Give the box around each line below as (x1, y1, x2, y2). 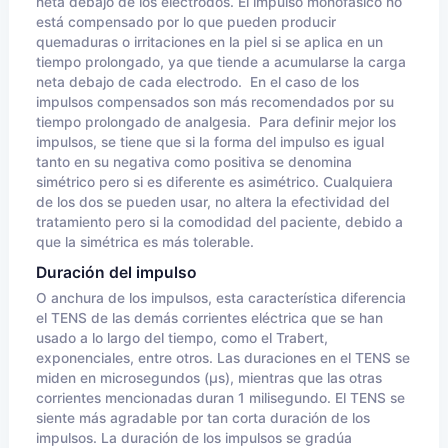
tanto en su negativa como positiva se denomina (36, 154, 352, 170)
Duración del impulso (36, 263, 197, 282)
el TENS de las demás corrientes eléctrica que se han (36, 310, 383, 326)
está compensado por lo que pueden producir (36, 14, 336, 30)
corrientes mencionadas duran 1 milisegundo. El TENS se (36, 390, 405, 406)
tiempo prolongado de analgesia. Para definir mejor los (36, 114, 396, 130)
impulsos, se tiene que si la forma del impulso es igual (36, 134, 388, 150)
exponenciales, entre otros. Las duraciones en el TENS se (36, 350, 410, 366)
